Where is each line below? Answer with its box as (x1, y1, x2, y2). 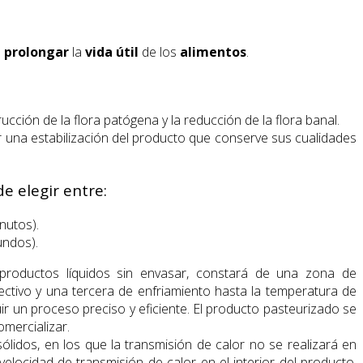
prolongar (4, 42, 69, 61)
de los (139, 42, 180, 61)
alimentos (180, 42, 246, 61)
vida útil (85, 42, 139, 61)
